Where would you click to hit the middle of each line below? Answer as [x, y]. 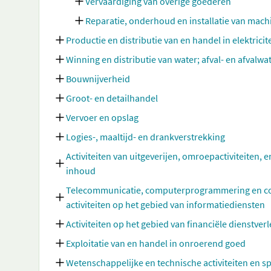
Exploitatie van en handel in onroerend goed [156, 243]
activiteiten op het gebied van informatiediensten [165, 204]
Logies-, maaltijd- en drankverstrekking [145, 137]
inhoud [81, 171]
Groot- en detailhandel [112, 98]
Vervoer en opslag [102, 117]
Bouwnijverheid [98, 79]
